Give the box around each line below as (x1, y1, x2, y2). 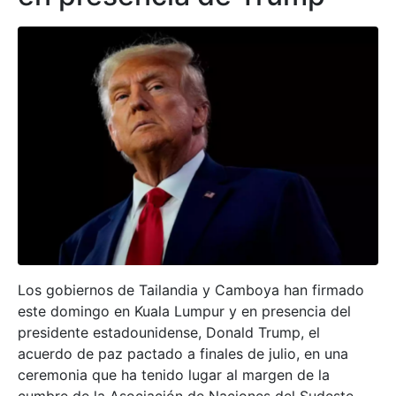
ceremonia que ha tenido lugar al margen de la (18, 365, 330, 384)
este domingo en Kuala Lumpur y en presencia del (18, 301, 351, 320)
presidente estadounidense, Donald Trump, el (18, 323, 320, 341)
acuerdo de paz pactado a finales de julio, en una (18, 344, 348, 362)
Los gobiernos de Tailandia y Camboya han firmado (18, 280, 364, 299)
